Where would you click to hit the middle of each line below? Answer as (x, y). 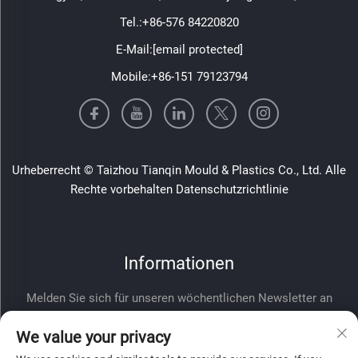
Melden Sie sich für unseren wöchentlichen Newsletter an (179, 298)
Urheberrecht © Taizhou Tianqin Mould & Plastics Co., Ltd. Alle (179, 170)
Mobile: (131, 76)
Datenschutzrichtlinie (232, 189)
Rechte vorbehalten (123, 189)
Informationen (179, 263)
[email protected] (197, 49)
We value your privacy (93, 337)
